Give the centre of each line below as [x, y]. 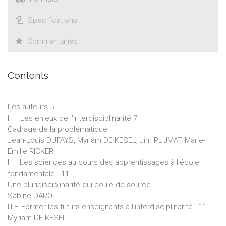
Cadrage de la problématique [58, 129]
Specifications [51, 20]
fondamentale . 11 [38, 173]
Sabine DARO [30, 195]
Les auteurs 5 [31, 107]
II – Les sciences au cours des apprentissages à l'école [103, 162]
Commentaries [51, 41]
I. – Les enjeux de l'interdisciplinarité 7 [72, 118]
